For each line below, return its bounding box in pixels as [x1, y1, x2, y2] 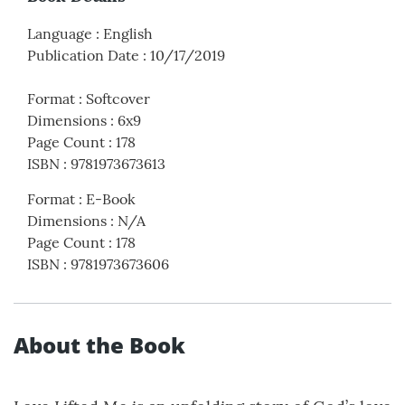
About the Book [14, 330, 185, 361]
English [103, 24, 153, 43]
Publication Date [27, 46, 139, 65]
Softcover [86, 89, 150, 108]
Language [27, 24, 92, 43]
